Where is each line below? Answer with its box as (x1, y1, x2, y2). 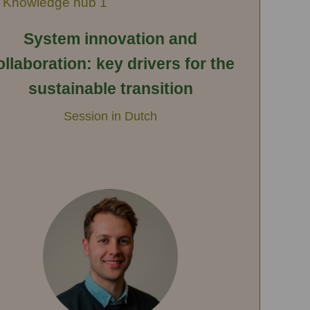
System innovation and (24, 29, 198, 48)
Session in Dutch (64, 108, 158, 123)
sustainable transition (28, 79, 193, 98)
